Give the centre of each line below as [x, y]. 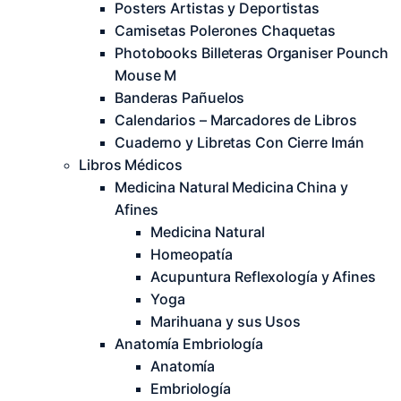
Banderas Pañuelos [180, 98]
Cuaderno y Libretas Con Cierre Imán [239, 142]
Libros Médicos [131, 165]
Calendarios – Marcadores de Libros [236, 120]
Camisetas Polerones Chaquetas [226, 30]
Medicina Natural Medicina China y [231, 187]
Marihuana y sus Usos [226, 321]
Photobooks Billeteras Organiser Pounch [252, 53]
